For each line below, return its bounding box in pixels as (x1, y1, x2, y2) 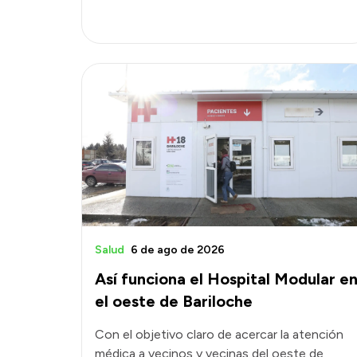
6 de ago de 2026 (131, 242, 225, 257)
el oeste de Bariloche (95, 291, 253, 311)
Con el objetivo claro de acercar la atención (95, 326, 343, 342)
